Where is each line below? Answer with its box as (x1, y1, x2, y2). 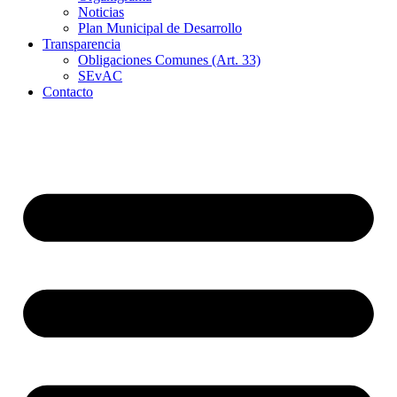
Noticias (78, 4, 124, 19)
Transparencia (43, 35, 121, 51)
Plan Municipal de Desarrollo (78, 19, 242, 35)
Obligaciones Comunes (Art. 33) (78, 51, 261, 67)
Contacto (43, 83, 93, 99)
